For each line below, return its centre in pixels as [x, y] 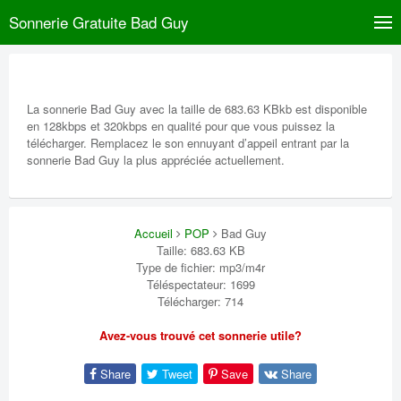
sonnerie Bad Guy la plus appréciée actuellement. [156, 160]
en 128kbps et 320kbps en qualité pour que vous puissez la [181, 126]
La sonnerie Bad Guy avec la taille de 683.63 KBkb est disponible [197, 109]
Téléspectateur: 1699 [200, 284]
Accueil [154, 233]
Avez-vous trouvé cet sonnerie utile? [200, 335]
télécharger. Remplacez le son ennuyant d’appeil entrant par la [188, 143]
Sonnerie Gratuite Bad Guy [99, 22]
